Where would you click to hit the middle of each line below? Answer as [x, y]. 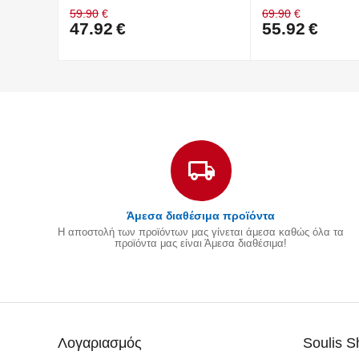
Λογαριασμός [100, 343]
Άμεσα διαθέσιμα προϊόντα [201, 215]
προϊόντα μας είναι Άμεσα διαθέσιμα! [201, 243]
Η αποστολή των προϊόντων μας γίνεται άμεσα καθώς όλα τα [201, 232]
